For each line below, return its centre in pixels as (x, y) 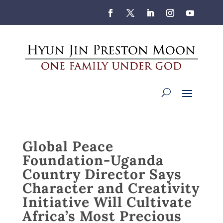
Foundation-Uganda (93, 160)
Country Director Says (102, 174)
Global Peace (68, 146)
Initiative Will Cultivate (107, 202)
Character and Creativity (111, 188)
